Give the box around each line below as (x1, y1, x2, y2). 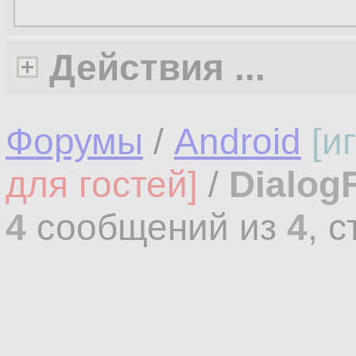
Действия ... (49, 47, 265, 88)
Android (174, 121, 301, 162)
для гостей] (6, 164, 198, 205)
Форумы (6, 121, 143, 162)
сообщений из (26, 207, 287, 248)
